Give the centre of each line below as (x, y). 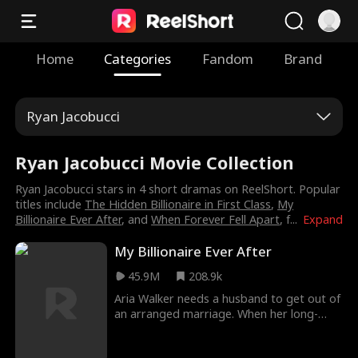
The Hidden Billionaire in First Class (178, 205)
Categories (138, 58)
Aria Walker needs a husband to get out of (228, 299)
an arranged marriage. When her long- (217, 314)
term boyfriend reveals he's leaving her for (227, 329)
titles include (50, 205)
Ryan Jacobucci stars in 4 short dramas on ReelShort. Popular (178, 189)
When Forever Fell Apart (216, 220)
